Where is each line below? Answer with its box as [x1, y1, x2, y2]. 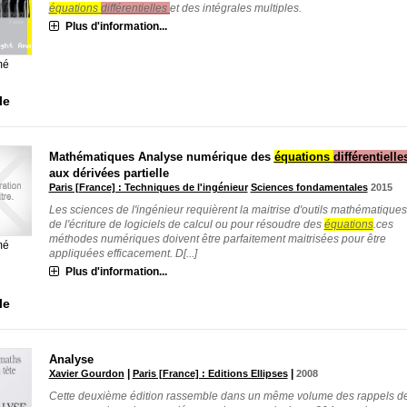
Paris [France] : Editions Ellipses [132, 367, 288, 379]
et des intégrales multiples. [169, 2, 302, 15]
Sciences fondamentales [250, 181, 368, 193]
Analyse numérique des [137, 149, 274, 164]
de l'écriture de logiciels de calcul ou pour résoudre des [48, 217, 324, 231]
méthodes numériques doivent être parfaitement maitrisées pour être [48, 232, 386, 245]
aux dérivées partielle [48, 165, 169, 180]
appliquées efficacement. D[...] [48, 246, 197, 260]
